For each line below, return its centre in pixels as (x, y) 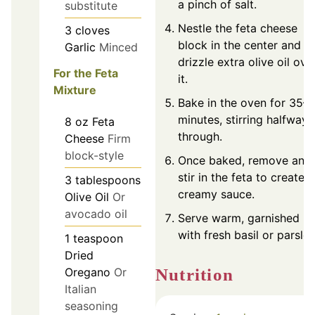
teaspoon (98, 238)
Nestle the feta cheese (238, 28)
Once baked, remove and (245, 160)
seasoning (91, 306)
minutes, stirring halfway (243, 119)
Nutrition (201, 274)
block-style (94, 155)
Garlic (80, 47)
